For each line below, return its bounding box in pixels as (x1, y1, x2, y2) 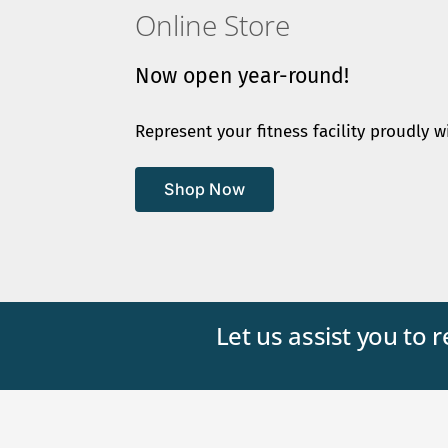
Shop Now (164, 179, 246, 200)
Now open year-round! (135, 63, 350, 90)
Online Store (135, 6, 291, 45)
